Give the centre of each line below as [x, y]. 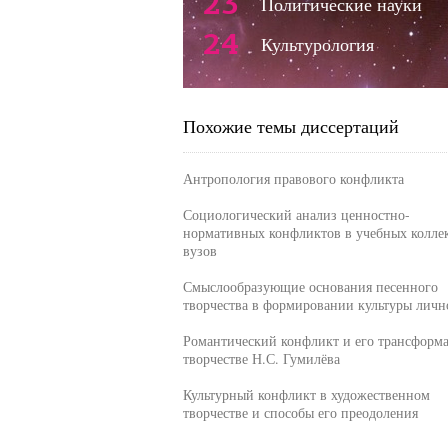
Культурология [317, 44]
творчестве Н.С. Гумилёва [261, 358]
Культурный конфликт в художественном [306, 394]
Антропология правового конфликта [293, 178]
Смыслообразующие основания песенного [310, 286]
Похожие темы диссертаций [290, 126]
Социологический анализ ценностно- [296, 214]
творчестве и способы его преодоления [300, 412]
